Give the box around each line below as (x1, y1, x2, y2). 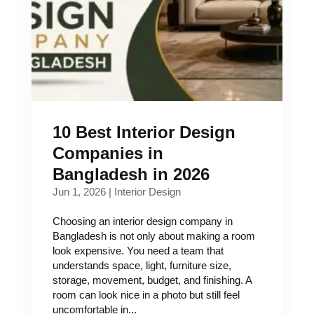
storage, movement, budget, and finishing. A (52, 274, 252, 286)
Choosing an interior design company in (52, 215, 233, 227)
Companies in (52, 144, 163, 163)
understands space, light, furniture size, (52, 259, 231, 271)
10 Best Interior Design (52, 123, 235, 142)
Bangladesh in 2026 (52, 165, 210, 184)
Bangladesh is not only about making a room (52, 230, 255, 242)
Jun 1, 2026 (52, 186, 106, 198)
